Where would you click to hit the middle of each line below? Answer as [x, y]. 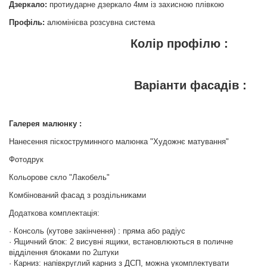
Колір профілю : [119, 44]
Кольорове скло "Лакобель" [59, 177]
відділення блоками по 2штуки [64, 252]
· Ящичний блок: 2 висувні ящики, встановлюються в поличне [121, 242]
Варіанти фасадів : [128, 85]
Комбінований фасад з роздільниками [77, 195]
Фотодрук [26, 159]
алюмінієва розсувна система [100, 22]
